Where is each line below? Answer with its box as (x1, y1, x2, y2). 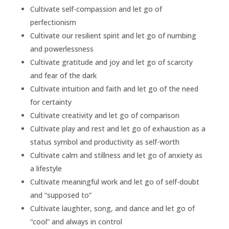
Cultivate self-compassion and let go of (30, 4, 162, 14)
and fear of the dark (30, 71, 97, 81)
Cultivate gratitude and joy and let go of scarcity (30, 57, 193, 67)
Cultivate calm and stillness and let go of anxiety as (30, 150, 202, 161)
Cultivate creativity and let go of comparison (30, 110, 179, 121)
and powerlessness (30, 44, 94, 54)
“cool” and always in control (30, 217, 122, 227)
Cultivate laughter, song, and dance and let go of (30, 203, 195, 214)
